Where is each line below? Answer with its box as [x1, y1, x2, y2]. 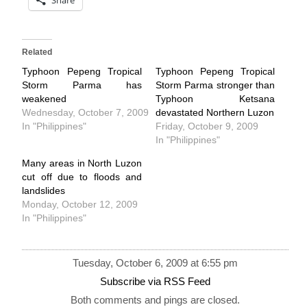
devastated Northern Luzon [155, 106, 274, 118]
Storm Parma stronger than [155, 79, 275, 90]
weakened [22, 93, 67, 104]
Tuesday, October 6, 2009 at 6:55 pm [73, 257, 238, 269]
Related [22, 47, 53, 57]
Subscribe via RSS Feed [100, 275, 210, 288]
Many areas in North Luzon [22, 157, 143, 169]
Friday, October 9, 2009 [155, 120, 258, 132]
